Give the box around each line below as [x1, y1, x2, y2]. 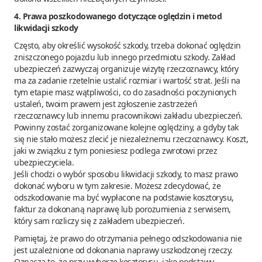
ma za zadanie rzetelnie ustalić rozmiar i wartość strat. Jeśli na [14, 74, 240, 86]
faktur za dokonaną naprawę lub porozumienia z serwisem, [14, 203, 231, 215]
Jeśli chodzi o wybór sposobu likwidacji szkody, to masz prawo [14, 168, 238, 180]
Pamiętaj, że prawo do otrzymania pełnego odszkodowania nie [14, 232, 242, 244]
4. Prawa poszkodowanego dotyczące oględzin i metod [14, 10, 222, 22]
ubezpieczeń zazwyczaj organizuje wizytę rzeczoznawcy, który [14, 63, 239, 74]
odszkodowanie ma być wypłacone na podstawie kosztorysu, [14, 191, 234, 203]
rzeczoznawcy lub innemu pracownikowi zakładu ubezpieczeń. [14, 109, 243, 121]
